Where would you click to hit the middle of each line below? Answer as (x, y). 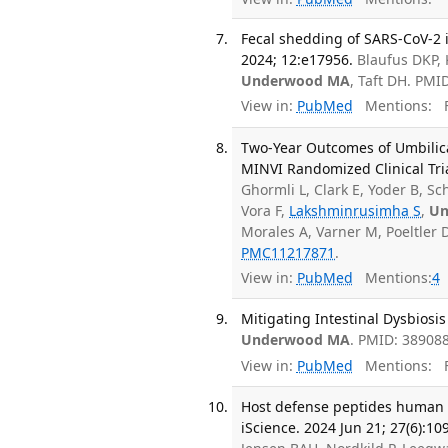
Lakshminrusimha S (355, 210)
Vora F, (265, 210)
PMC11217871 (288, 252)
